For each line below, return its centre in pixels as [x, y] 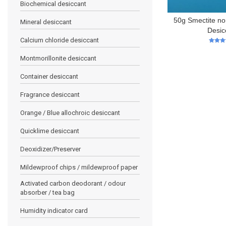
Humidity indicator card [54, 210]
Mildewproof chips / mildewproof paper [79, 167]
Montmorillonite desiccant [58, 58]
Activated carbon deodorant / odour [73, 183]
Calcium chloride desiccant [60, 40]
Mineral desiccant [46, 22]
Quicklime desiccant [50, 131]
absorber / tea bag [47, 192]
